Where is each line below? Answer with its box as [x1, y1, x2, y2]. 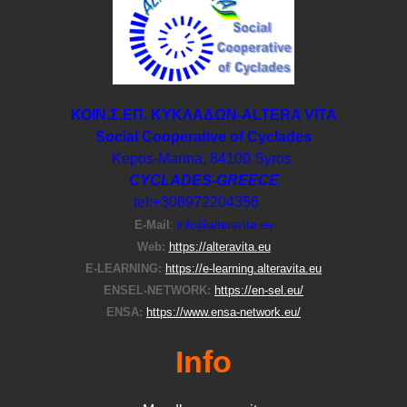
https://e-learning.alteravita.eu [165, 261, 322, 275]
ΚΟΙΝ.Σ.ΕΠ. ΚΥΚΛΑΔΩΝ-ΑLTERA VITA [70, 106, 337, 123]
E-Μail [134, 217, 170, 232]
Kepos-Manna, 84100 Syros [112, 150, 295, 166]
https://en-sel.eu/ [214, 283, 303, 297]
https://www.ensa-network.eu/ [146, 304, 301, 319]
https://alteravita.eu [168, 239, 271, 253]
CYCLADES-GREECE [128, 172, 279, 188]
